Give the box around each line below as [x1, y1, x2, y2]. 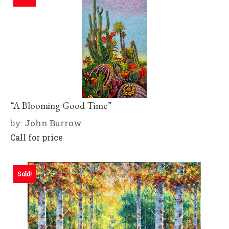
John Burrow [25, 117, 82, 129]
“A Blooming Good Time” [10, 99, 111, 112]
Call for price [10, 132, 63, 143]
